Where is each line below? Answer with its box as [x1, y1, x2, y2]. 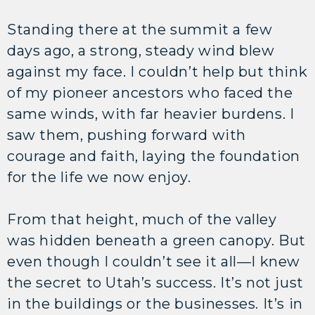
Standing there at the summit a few [7, 20, 273, 38]
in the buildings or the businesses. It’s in [7, 295, 303, 312]
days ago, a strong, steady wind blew [7, 41, 275, 59]
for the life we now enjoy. [7, 168, 191, 186]
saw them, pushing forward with [7, 126, 247, 143]
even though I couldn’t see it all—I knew [7, 252, 301, 270]
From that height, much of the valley [7, 210, 277, 228]
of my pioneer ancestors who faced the [7, 84, 293, 101]
